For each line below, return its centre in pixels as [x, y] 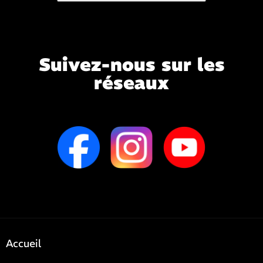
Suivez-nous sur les [131, 64]
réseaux [131, 82]
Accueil [23, 243]
